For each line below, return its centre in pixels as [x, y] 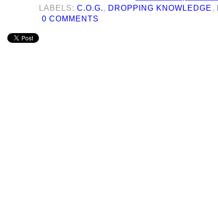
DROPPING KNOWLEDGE [160, 8]
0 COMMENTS [71, 18]
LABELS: [58, 8]
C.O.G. [90, 8]
